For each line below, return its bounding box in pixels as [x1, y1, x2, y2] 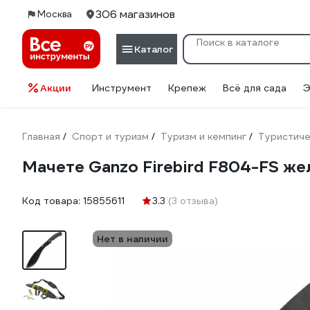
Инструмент [92, 82, 152, 94]
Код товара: [22, 194, 83, 207]
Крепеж [168, 82, 206, 94]
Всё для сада [223, 82, 286, 94]
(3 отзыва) [168, 194, 218, 207]
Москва [37, 8, 72, 20]
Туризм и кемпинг [161, 130, 246, 143]
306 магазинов [95, 7, 175, 21]
